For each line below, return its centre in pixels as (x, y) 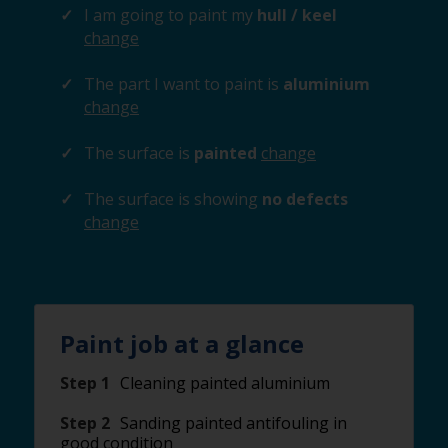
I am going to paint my (168, 15)
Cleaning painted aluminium (225, 383)
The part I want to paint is (181, 84)
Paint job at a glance (182, 343)
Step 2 (85, 423)
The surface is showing (171, 199)
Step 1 (85, 383)
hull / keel (295, 15)
